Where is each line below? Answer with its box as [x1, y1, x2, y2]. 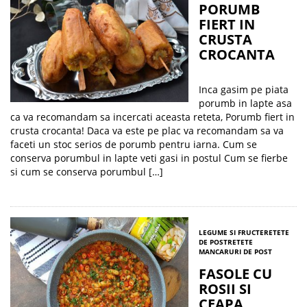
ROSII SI [199, 280, 251, 298]
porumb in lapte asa [199, 97, 292, 110]
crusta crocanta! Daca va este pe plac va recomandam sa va [10, 124, 284, 137]
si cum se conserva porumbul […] [10, 165, 163, 178]
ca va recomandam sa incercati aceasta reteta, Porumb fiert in [10, 110, 295, 123]
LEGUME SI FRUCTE [199, 228, 264, 237]
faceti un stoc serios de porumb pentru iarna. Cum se [10, 138, 257, 151]
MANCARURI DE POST [199, 247, 272, 256]
